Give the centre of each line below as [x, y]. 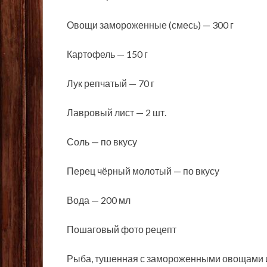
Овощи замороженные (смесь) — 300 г [150, 25]
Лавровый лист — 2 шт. [117, 113]
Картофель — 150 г [107, 54]
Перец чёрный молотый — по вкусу [143, 171]
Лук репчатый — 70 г [111, 83]
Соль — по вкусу [102, 142]
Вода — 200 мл [99, 200]
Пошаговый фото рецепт [122, 229]
